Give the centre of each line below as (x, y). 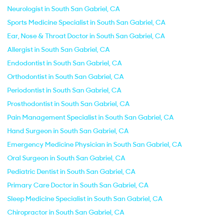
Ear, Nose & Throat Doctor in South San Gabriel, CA (86, 36)
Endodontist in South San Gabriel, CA (65, 63)
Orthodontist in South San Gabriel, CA (66, 77)
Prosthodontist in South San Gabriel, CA (69, 104)
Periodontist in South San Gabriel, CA (64, 90)
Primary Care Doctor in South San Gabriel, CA (78, 185)
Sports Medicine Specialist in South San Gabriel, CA (86, 22)
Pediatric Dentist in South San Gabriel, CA (71, 171)
